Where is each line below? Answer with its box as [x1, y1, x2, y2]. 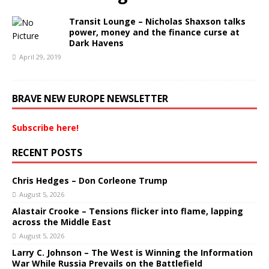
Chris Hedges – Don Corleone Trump [12, 175, 168, 186]
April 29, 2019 [19, 52, 61, 61]
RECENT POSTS [12, 146, 82, 159]
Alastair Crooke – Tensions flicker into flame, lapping [12, 205, 243, 217]
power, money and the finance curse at [69, 26, 240, 38]
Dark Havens [69, 37, 124, 49]
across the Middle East [12, 216, 111, 228]
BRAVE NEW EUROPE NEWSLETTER [12, 92, 168, 105]
